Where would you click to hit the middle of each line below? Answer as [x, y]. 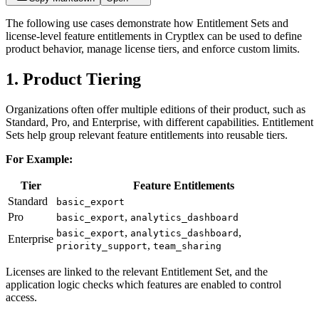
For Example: [39, 159]
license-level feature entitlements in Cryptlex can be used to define [154, 36]
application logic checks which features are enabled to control [143, 285]
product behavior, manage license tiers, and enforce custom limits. [153, 49]
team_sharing [187, 246]
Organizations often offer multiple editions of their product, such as [156, 110]
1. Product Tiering [73, 79]
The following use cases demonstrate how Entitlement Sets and [147, 23]
